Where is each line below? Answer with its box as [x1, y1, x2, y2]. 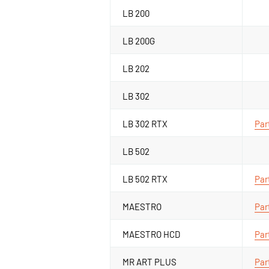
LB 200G [122, 35, 155, 46]
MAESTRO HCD [122, 228, 180, 240]
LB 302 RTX [122, 118, 168, 129]
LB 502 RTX [122, 173, 168, 184]
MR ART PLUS [122, 256, 177, 267]
